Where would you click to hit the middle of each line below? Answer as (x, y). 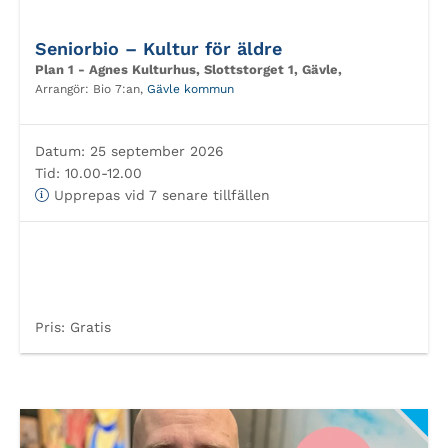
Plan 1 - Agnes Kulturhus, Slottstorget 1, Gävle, (188, 69)
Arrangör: (64, 89)
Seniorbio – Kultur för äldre (158, 48)
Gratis (88, 327)
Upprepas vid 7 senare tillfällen (159, 195)
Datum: (60, 151)
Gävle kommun (190, 89)
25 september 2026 (154, 151)
